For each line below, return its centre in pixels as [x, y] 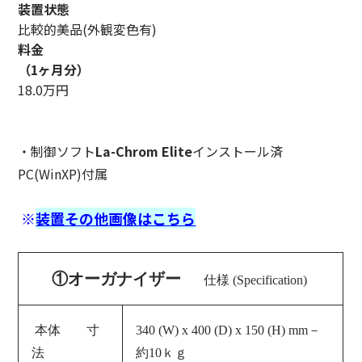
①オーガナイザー [116, 278]
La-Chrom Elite [144, 151]
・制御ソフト [57, 151]
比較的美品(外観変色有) [88, 29]
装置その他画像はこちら [116, 218]
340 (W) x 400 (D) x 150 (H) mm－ [229, 330]
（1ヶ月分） [54, 69]
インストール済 [238, 151]
